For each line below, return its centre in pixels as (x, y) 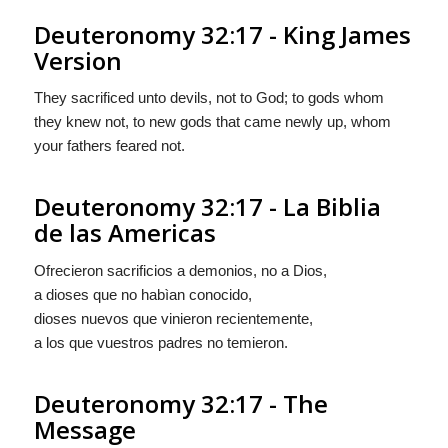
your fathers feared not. (109, 146)
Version (77, 60)
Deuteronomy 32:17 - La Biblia (207, 207)
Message (84, 429)
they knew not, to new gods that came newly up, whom (212, 122)
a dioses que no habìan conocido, (142, 294)
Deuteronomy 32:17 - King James (222, 34)
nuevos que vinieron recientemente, (194, 318)
